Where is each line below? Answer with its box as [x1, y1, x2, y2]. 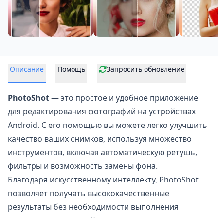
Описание [10, 64, 44, 73]
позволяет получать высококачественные [8, 188, 169, 199]
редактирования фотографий [23, 106, 136, 117]
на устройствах [136, 106, 196, 117]
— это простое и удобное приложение [49, 92, 198, 103]
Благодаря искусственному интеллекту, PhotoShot [8, 174, 199, 185]
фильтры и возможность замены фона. [8, 161, 158, 171]
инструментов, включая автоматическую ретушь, [8, 147, 197, 158]
